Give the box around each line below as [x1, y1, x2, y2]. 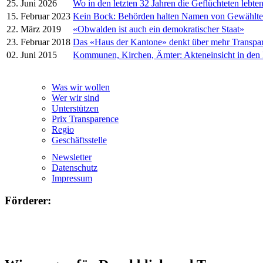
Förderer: [5, 194, 51, 207]
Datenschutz [52, 162, 97, 173]
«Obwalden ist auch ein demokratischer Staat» [73, 23, 244, 34]
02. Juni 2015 [6, 49, 57, 60]
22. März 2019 [6, 23, 61, 34]
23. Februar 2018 [6, 36, 70, 47]
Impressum [52, 173, 92, 183]
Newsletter [52, 151, 92, 162]
